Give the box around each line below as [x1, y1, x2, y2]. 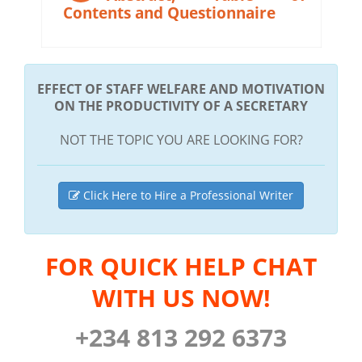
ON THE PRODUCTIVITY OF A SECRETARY [54, 96, 308, 115]
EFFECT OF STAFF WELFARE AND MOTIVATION [37, 79, 325, 98]
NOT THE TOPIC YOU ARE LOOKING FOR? [59, 130, 303, 149]
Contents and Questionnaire [62, 2, 276, 23]
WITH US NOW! [91, 280, 271, 314]
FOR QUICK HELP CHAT [45, 249, 317, 283]
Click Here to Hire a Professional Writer [80, 187, 293, 203]
